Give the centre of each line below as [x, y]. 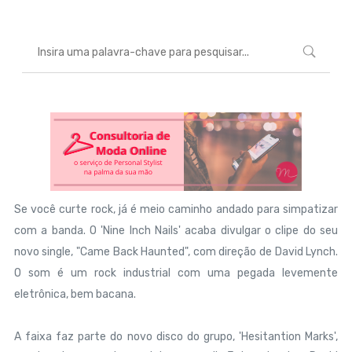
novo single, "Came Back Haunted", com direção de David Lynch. [176, 252]
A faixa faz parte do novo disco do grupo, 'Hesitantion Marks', [176, 337]
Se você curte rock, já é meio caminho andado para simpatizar [176, 209]
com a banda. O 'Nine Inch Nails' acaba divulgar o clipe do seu [176, 231]
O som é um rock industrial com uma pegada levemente [176, 273]
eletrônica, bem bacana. [75, 294]
